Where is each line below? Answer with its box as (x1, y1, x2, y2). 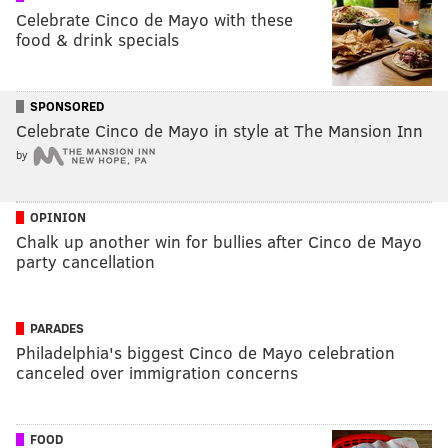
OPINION (30, 207, 86, 226)
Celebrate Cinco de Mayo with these (16, 7, 293, 31)
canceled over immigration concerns (16, 360, 298, 384)
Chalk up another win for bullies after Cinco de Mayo (16, 229, 422, 253)
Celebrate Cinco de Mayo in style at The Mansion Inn (16, 118, 423, 142)
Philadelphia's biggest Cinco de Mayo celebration (16, 340, 395, 364)
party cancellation (16, 249, 155, 273)
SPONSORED (30, 96, 104, 115)
